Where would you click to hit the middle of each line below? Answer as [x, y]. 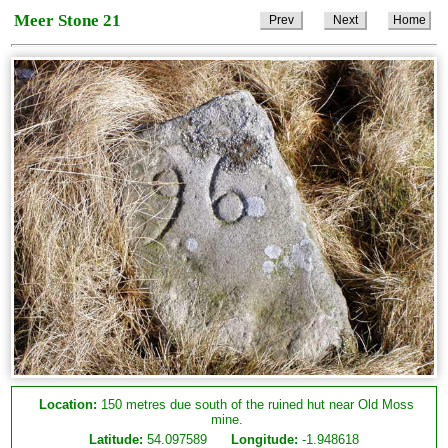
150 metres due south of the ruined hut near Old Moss [255, 404]
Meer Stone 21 [68, 20]
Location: [68, 404]
